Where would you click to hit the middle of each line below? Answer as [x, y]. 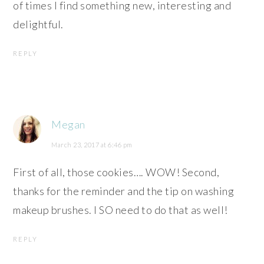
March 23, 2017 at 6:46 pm [92, 145]
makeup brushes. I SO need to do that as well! [121, 210]
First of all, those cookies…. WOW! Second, [116, 172]
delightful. [38, 24]
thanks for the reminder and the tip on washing [124, 191]
